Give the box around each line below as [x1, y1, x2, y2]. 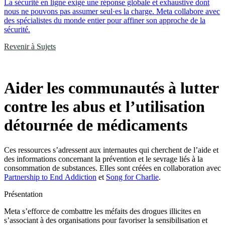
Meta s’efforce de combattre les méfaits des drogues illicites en [4, 206, 201, 215]
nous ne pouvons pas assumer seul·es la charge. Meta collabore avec [4, 7, 220, 16]
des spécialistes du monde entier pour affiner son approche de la [4, 16, 205, 25]
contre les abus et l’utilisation [4, 97, 205, 116]
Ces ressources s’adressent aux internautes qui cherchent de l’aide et [4, 145, 218, 154]
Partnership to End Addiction [4, 172, 96, 181]
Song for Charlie [106, 172, 159, 181]
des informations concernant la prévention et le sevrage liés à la [4, 154, 203, 163]
